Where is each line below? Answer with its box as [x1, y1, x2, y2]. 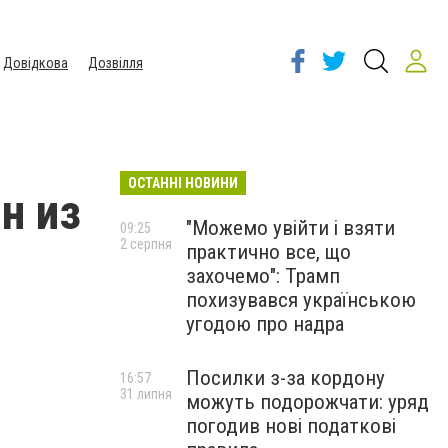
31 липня [120, 386, 172, 402]
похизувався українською [186, 288, 416, 312]
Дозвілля [88, 55, 143, 71]
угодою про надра [186, 312, 344, 336]
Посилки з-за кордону [186, 366, 385, 390]
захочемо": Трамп [186, 264, 340, 288]
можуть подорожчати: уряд [186, 390, 429, 414]
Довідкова [3, 55, 68, 71]
